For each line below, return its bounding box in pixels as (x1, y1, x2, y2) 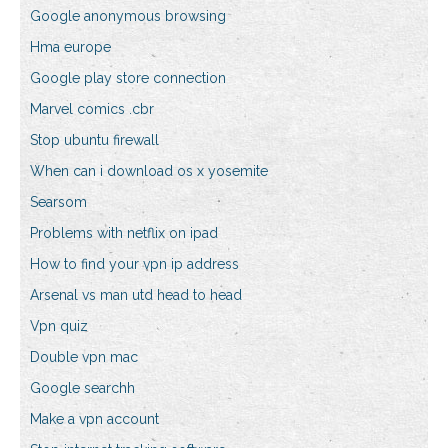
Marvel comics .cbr (30, 101, 154, 118)
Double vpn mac (30, 349, 138, 366)
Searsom (30, 194, 87, 211)
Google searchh (30, 380, 135, 397)
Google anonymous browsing (30, 8, 226, 25)
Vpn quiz (30, 318, 88, 335)
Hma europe (30, 39, 111, 56)
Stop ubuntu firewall (30, 132, 159, 149)
